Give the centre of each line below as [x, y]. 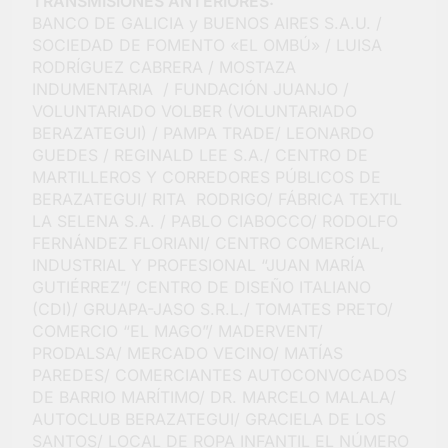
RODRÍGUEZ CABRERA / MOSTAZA [164, 67]
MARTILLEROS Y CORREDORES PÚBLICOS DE [206, 177]
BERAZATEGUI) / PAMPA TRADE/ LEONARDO [203, 133]
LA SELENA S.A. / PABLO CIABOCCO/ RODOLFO [215, 221]
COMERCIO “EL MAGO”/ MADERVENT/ [177, 331]
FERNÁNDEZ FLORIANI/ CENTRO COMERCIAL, [208, 243]
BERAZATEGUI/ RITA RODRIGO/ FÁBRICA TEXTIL [217, 199]
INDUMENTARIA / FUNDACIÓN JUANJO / [190, 89]
